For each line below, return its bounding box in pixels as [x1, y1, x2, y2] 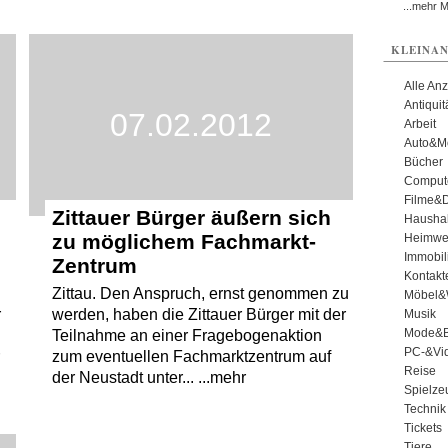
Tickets [403, 421, 442, 435]
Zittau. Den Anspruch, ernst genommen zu [51, 285, 349, 303]
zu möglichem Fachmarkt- [51, 230, 316, 254]
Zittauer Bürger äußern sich [51, 206, 331, 230]
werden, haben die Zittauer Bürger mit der [51, 306, 346, 324]
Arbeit [403, 117, 436, 131]
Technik [403, 402, 446, 416]
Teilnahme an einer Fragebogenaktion [51, 327, 322, 345]
